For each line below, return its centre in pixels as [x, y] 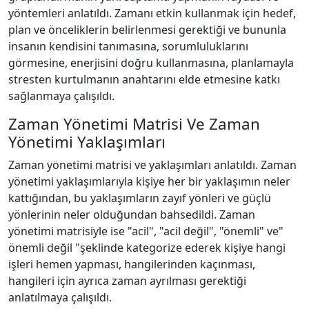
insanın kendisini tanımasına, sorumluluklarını [128, 46]
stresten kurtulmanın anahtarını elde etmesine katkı [144, 79]
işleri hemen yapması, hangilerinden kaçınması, [132, 264]
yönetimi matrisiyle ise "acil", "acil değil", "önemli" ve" [146, 231]
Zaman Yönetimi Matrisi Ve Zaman [134, 124]
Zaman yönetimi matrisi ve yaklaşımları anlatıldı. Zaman [152, 165]
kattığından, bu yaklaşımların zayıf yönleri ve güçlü [140, 198]
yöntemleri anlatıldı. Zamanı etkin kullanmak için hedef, [152, 13]
